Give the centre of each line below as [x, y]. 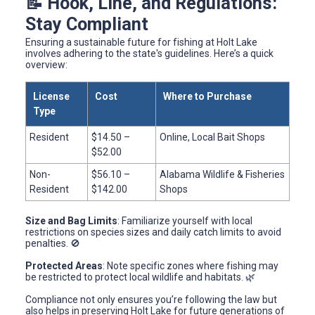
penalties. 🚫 [53, 244]
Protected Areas [64, 266]
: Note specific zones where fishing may [191, 266]
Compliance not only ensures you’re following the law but [151, 300]
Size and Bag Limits [71, 221]
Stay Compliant [87, 24]
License [51, 97]
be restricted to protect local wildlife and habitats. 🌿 [140, 277]
